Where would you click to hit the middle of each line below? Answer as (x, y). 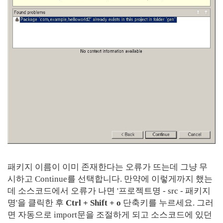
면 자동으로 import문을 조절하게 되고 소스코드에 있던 (110, 215)
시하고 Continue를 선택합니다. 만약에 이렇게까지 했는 (110, 179)
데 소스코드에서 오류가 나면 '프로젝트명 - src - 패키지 (109, 191)
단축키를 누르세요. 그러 (167, 203)
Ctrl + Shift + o (93, 203)
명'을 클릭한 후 (37, 203)
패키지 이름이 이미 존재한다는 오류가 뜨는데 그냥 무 (108, 167)
